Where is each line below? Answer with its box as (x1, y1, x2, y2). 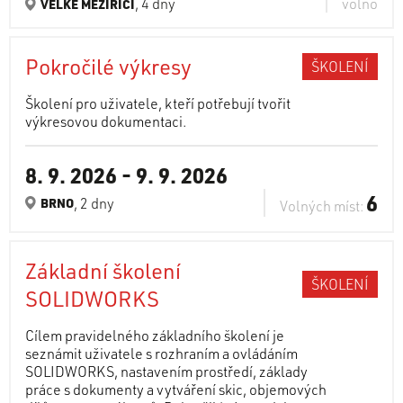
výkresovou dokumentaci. (25, 112, 186, 130)
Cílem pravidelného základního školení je (25, 326, 284, 345)
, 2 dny (74, 193, 114, 212)
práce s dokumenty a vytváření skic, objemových (25, 380, 327, 399)
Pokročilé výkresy (25, 52, 192, 80)
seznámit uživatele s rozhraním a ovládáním (25, 344, 298, 363)
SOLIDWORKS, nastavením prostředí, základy (25, 362, 308, 381)
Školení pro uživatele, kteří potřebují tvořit (25, 94, 291, 112)
